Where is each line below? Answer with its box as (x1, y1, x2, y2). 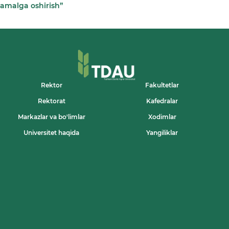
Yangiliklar (146, 128, 178, 136)
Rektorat (37, 97, 65, 105)
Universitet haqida (24, 128, 80, 136)
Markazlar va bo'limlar (17, 112, 85, 121)
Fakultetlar (145, 81, 179, 89)
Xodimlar (148, 112, 176, 121)
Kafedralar (146, 97, 178, 105)
